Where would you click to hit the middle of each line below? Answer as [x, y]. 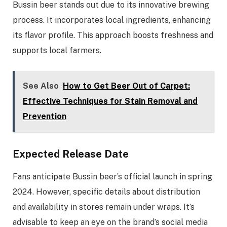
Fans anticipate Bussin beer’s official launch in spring [112, 177]
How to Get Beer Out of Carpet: [126, 86]
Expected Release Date [71, 154]
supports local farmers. [57, 50]
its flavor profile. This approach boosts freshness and [113, 35]
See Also [41, 86]
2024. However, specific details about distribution [106, 192]
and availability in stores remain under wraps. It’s [104, 207]
